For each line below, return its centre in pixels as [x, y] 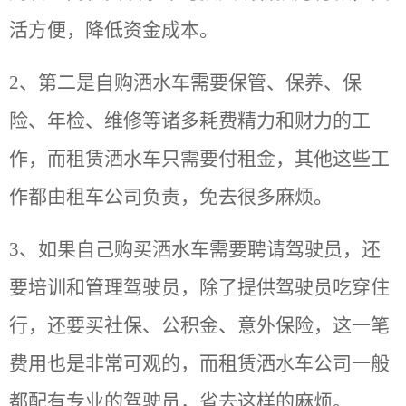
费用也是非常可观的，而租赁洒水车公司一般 [199, 364]
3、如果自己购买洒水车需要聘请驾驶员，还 [195, 250]
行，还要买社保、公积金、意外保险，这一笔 [199, 326]
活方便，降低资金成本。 [114, 30]
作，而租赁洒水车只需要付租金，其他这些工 [199, 159]
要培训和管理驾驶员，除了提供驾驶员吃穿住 [199, 288]
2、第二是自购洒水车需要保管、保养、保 [185, 83]
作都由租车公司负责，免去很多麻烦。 [171, 197]
